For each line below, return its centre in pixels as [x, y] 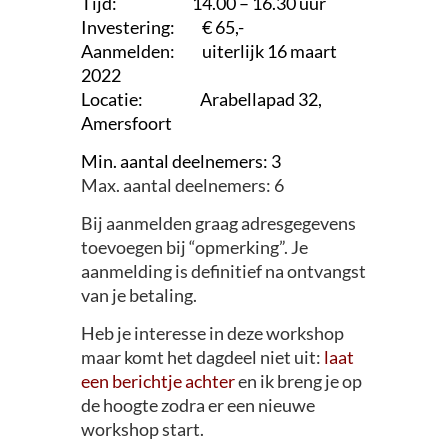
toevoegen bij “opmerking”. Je [194, 246]
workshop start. [142, 428]
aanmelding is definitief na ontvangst [223, 270]
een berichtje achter [157, 380]
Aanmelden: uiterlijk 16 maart [208, 50]
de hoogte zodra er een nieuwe [197, 404]
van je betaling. [138, 294]
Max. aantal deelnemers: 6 [182, 184]
